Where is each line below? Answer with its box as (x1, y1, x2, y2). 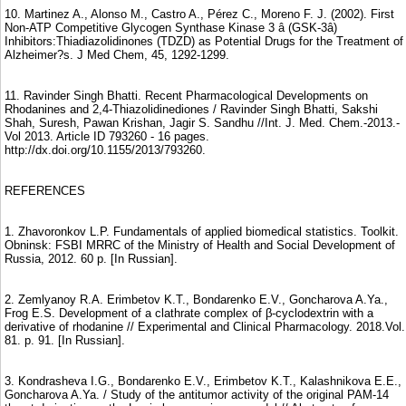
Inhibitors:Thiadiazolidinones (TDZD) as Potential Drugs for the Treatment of (5, 34, 403, 48)
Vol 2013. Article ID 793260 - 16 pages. (5, 129, 209, 143)
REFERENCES (5, 183, 85, 198)
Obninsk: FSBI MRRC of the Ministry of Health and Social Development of (5, 237, 395, 252)
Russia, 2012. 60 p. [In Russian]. (5, 251, 178, 266)
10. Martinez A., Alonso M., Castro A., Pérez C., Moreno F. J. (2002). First (5, 6, 394, 21)
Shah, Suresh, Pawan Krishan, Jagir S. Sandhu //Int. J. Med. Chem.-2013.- (5, 115, 400, 130)
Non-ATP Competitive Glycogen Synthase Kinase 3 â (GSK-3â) (5, 20, 337, 34)
